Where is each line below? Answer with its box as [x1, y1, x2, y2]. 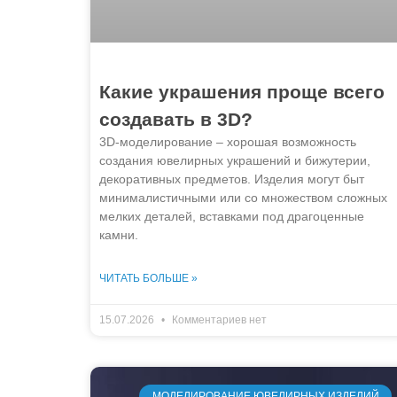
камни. [99, 227, 138, 242]
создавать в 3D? [99, 108, 253, 129]
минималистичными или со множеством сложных [99, 190, 387, 205]
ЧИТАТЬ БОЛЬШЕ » [99, 271, 198, 284]
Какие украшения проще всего [99, 81, 385, 102]
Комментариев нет [169, 313, 267, 326]
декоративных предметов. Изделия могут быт [99, 171, 364, 186]
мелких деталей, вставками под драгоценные [99, 208, 364, 223]
